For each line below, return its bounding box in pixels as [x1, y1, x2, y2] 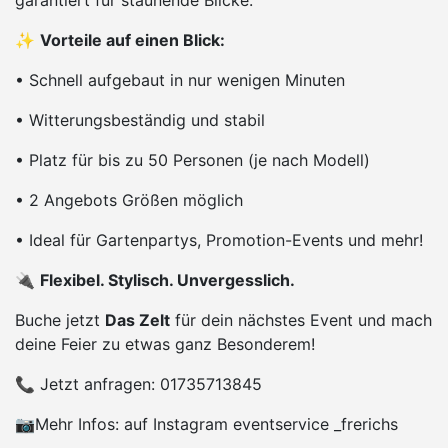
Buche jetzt [15, 310, 105, 331]
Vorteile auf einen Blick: [40, 30, 225, 51]
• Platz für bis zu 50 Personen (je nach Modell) [15, 150, 370, 171]
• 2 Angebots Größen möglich [15, 190, 243, 211]
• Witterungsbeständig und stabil [15, 110, 265, 131]
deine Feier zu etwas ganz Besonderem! [15, 334, 315, 355]
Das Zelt [105, 310, 170, 331]
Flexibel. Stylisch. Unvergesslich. [40, 270, 295, 291]
